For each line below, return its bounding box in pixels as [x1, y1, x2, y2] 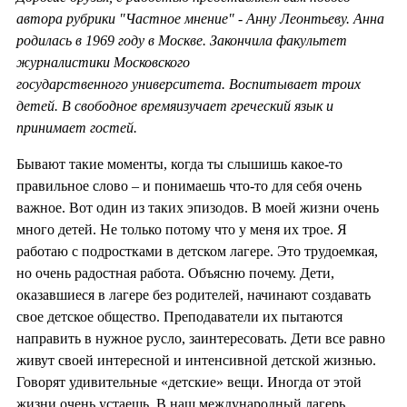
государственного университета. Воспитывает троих [16, 75, 361, 92]
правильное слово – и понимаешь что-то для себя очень [16, 177, 362, 194]
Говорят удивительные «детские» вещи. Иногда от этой [16, 373, 362, 390]
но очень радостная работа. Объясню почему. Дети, [16, 264, 334, 281]
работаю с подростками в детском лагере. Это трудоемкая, [16, 243, 378, 259]
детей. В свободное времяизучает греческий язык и [16, 97, 333, 114]
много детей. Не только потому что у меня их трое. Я [16, 221, 347, 237]
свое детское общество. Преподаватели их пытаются [16, 308, 342, 324]
